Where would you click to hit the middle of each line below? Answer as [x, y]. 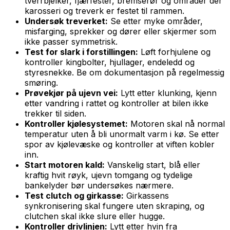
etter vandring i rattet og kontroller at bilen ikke [117, 103]
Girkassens [146, 195]
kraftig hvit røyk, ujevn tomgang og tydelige [109, 175]
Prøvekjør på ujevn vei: [71, 93]
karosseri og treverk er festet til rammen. [104, 11]
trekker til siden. [55, 113]
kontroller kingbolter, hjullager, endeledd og [110, 62]
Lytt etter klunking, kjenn [167, 93]
